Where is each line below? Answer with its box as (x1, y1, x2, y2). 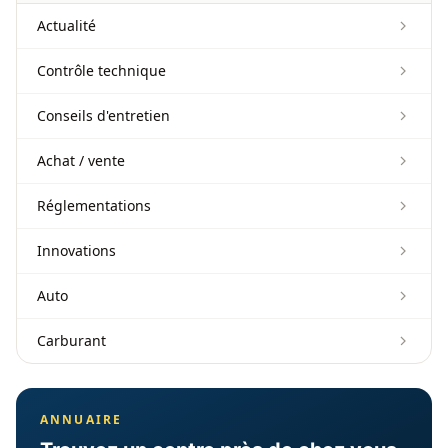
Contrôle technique (37, 61, 166, 81)
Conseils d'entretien (37, 106, 170, 126)
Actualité (37, 16, 96, 36)
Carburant (37, 331, 106, 351)
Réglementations (37, 196, 151, 216)
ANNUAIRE (40, 411, 123, 429)
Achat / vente (37, 151, 125, 171)
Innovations (37, 241, 116, 261)
